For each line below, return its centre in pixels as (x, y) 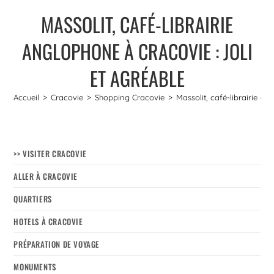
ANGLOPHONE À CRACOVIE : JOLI (137, 51)
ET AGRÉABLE (137, 78)
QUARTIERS (33, 198)
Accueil (27, 97)
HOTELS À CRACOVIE (48, 221)
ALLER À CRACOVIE (46, 176)
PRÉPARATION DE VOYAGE (57, 244)
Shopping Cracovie (130, 97)
